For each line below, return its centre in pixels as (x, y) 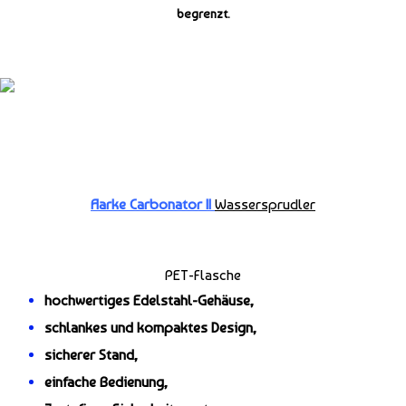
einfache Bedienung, (106, 382)
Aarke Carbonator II (151, 204)
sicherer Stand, (92, 354)
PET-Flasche (203, 275)
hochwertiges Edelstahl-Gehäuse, (150, 300)
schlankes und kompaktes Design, (151, 327)
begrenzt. (203, 14)
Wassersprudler (265, 204)
